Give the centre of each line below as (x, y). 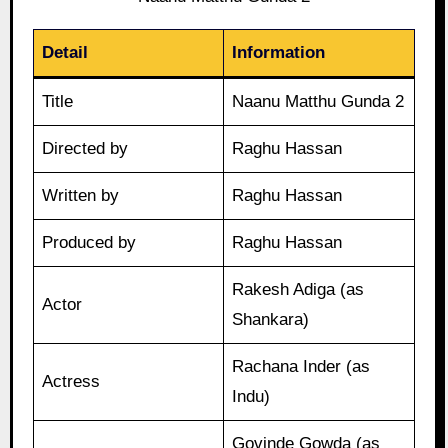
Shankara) (271, 320)
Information (279, 53)
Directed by (85, 149)
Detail (65, 53)
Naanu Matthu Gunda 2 (318, 102)
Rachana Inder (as (301, 367)
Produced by (89, 243)
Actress (71, 382)
